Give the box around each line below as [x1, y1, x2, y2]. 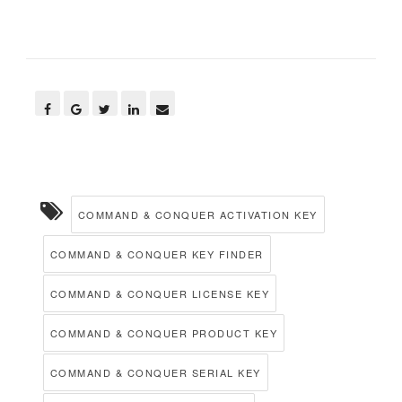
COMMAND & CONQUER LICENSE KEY [49, 286, 270, 301]
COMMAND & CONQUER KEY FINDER [49, 247, 264, 262]
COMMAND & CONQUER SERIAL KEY [49, 365, 261, 380]
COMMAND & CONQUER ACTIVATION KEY [77, 207, 318, 223]
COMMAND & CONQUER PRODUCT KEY [49, 326, 278, 341]
